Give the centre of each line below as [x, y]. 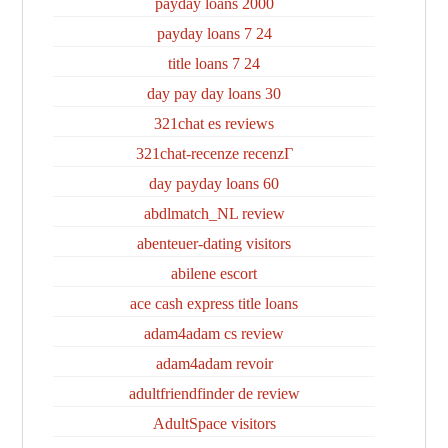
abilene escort [214, 273]
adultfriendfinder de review [214, 393]
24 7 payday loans [263, 33]
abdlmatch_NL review [214, 213]
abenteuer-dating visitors [214, 243]
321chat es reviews [214, 123]
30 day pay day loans [273, 93]
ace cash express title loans [214, 303]
